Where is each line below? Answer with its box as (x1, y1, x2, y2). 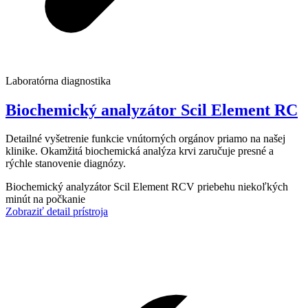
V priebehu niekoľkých (186, 181, 288, 193)
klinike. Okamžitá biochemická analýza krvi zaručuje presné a (5, 145, 274, 157)
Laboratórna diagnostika (5, 74, 111, 87)
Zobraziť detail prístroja (5, 206, 108, 218)
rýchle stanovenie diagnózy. (5, 157, 126, 170)
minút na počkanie (5, 193, 85, 206)
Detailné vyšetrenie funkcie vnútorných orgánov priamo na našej (5, 133, 285, 145)
